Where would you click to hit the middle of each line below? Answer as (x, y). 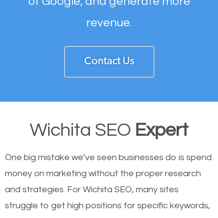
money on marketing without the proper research (103, 174)
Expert (162, 130)
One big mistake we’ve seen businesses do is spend (108, 158)
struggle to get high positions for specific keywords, (108, 206)
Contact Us (109, 62)
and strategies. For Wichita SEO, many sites (92, 190)
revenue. (109, 23)
